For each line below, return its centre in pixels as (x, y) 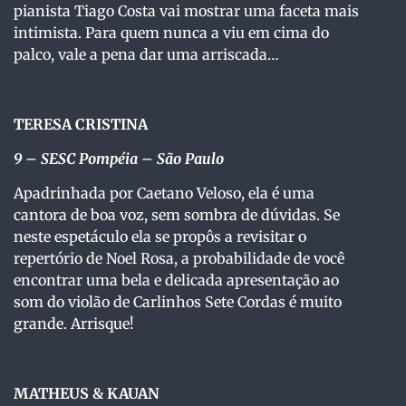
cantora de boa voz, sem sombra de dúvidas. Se (177, 215)
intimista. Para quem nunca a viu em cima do (171, 32)
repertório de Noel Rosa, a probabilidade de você (179, 259)
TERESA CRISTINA (81, 124)
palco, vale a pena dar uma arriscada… (146, 54)
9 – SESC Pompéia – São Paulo (119, 159)
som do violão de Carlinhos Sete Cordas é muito (178, 302)
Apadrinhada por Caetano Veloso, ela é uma (164, 193)
